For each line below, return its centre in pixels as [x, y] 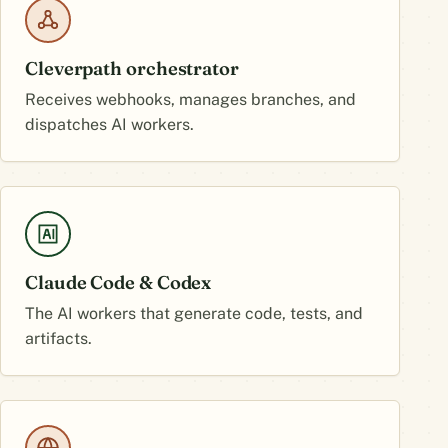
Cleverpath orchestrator [132, 68]
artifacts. [58, 338]
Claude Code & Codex [118, 282]
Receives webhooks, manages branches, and [190, 99]
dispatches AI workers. [109, 124]
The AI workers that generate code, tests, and [194, 313]
